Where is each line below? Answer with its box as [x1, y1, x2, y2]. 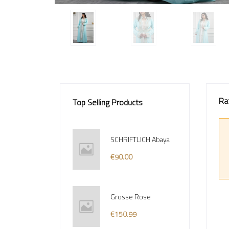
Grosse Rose [110, 190, 151, 204]
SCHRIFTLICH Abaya [110, 133, 170, 147]
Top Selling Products [73, 94, 143, 110]
